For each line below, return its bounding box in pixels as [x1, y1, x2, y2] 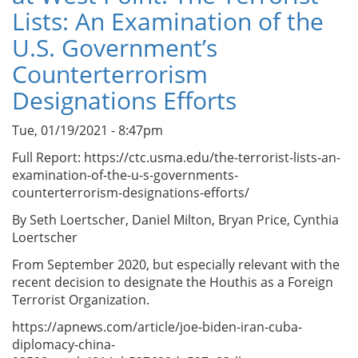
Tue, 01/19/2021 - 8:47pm [12, 121, 163, 140]
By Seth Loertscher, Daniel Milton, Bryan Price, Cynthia [12, 211, 339, 229]
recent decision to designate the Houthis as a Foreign [12, 273, 333, 292]
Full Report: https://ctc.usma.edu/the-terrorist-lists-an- [12, 149, 340, 167]
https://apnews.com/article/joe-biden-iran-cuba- [12, 318, 302, 336]
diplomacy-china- [12, 336, 115, 354]
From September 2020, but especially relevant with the [12, 256, 340, 274]
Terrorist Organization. [12, 291, 149, 309]
